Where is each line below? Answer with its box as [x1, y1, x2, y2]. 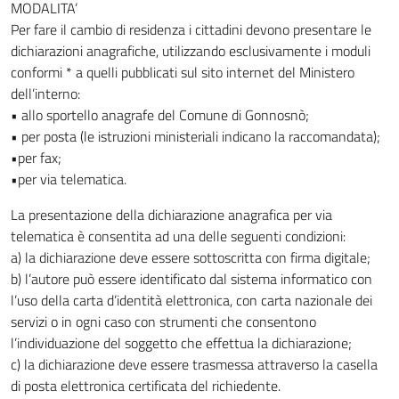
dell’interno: [11, 83, 80, 104]
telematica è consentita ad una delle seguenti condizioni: [11, 225, 346, 247]
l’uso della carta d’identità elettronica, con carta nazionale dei [11, 289, 372, 311]
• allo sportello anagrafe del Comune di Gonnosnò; [11, 104, 309, 126]
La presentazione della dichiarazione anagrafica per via [11, 204, 332, 225]
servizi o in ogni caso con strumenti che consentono [11, 311, 316, 332]
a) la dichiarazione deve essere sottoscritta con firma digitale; [11, 247, 370, 268]
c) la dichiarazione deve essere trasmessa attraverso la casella [11, 354, 378, 375]
